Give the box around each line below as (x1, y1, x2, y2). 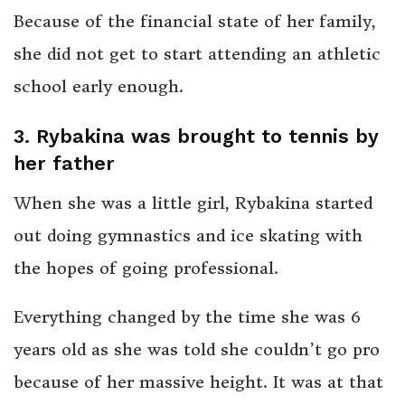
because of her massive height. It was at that (14, 371, 383, 392)
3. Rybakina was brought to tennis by (14, 124, 379, 147)
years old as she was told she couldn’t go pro (14, 338, 380, 360)
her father (14, 151, 115, 174)
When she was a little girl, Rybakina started (14, 192, 372, 213)
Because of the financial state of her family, (14, 11, 376, 33)
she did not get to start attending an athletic (14, 43, 381, 65)
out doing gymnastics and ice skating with (14, 224, 363, 246)
